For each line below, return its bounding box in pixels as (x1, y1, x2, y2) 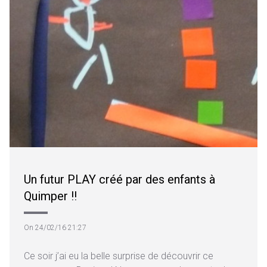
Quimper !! (24, 189, 77, 203)
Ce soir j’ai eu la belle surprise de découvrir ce (24, 250, 213, 262)
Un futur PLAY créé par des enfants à (24, 172, 215, 187)
